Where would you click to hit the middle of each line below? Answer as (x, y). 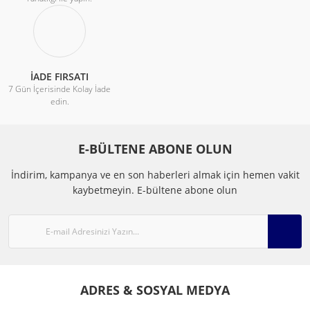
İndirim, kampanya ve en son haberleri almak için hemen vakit (155, 175)
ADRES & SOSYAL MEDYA (155, 290)
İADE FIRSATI (60, 76)
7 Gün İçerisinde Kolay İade (60, 89)
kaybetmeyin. (105, 190)
